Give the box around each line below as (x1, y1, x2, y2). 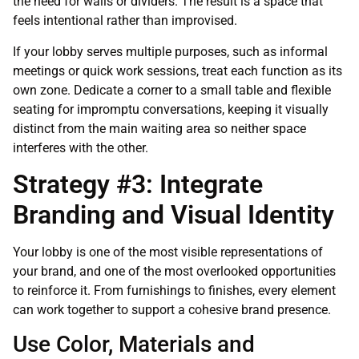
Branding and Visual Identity (13, 200, 334, 231)
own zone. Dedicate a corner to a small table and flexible (13, 82, 331, 98)
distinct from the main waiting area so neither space (13, 120, 306, 136)
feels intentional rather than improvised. (13, 13, 237, 29)
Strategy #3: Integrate (13, 169, 263, 200)
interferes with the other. (13, 139, 148, 155)
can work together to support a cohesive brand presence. (13, 302, 331, 318)
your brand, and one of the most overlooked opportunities (13, 264, 336, 280)
